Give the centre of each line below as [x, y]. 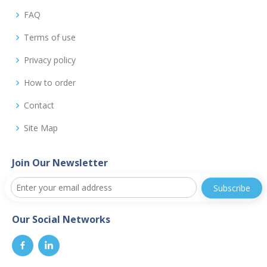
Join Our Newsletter [60, 162]
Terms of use [50, 37]
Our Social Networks [61, 219]
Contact [39, 105]
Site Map [41, 128]
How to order [50, 82]
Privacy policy [50, 60]
